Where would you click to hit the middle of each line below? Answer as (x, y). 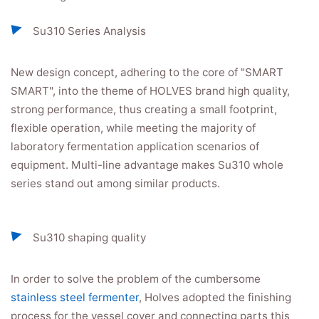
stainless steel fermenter (75, 297)
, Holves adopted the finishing (215, 297)
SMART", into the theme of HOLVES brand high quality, (150, 91)
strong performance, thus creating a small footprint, (144, 109)
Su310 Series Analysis (89, 31)
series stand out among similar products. (115, 183)
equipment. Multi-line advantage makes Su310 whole (147, 165)
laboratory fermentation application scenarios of (135, 146)
